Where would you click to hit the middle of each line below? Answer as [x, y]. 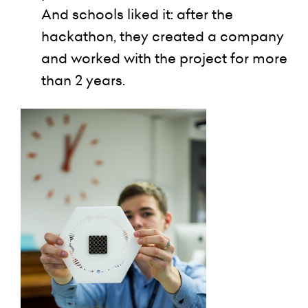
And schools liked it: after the [137, 14]
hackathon [77, 36]
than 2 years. [83, 80]
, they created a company [199, 36]
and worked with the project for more [164, 58]
